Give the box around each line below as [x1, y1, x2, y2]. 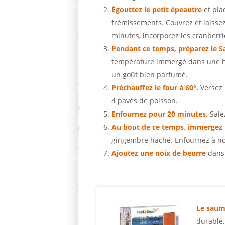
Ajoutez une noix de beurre [111, 148, 206, 158]
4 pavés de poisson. [111, 96, 178, 105]
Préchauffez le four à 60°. [111, 83, 198, 92]
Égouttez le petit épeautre [111, 5, 204, 14]
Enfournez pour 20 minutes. [111, 109, 210, 119]
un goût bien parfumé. [111, 70, 188, 79]
